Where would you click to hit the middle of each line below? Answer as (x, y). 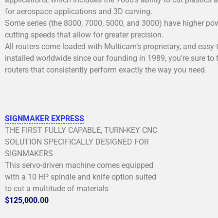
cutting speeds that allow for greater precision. (84, 35)
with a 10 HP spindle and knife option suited (81, 177)
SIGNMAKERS (29, 153)
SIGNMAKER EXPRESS (45, 118)
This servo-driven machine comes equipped (79, 165)
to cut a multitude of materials (57, 188)
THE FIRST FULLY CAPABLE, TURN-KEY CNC (81, 130)
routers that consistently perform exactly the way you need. (106, 70)
